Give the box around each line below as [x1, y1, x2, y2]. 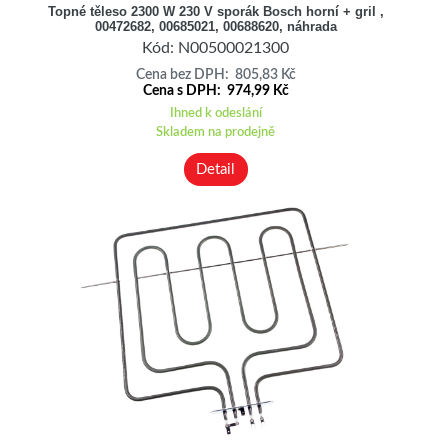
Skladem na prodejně [156, 125, 276, 138]
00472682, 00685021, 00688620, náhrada [94, 18, 337, 34]
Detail [196, 161, 236, 177]
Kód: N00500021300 [142, 40, 290, 57]
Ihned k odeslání [169, 106, 262, 119]
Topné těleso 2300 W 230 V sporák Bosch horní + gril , [47, 3, 384, 19]
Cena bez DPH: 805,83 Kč [135, 67, 296, 82]
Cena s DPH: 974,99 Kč [142, 83, 289, 98]
